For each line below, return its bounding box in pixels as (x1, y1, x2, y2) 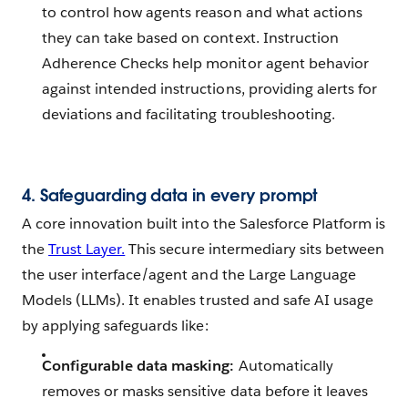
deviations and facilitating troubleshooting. (42, 104, 335, 124)
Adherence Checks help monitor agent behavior (42, 53, 369, 73)
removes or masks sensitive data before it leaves (42, 381, 368, 401)
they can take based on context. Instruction (42, 27, 339, 47)
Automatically (238, 355, 333, 375)
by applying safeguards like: (22, 315, 209, 335)
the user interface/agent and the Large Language (22, 264, 356, 284)
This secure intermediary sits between (125, 239, 385, 259)
